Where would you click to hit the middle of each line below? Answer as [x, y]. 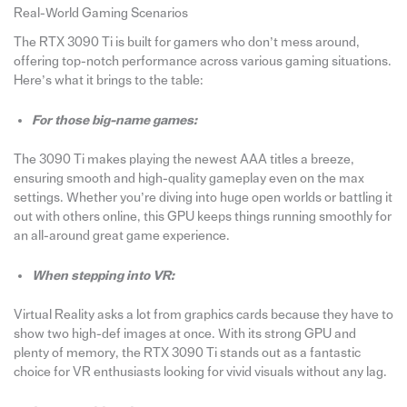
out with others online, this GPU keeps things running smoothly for [202, 216]
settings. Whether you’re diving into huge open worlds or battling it [203, 197]
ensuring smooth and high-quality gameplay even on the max [189, 178]
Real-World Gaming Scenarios [100, 14]
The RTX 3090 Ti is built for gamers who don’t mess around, [186, 42]
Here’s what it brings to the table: [108, 80]
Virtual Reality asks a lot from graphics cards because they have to [203, 314]
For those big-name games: [114, 120]
